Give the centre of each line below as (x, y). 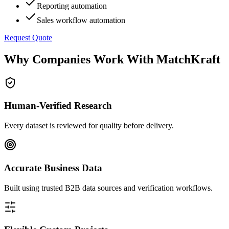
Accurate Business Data (53, 168)
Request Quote (28, 37)
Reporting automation (72, 6)
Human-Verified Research (58, 106)
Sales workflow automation (81, 20)
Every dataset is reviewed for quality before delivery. (89, 126)
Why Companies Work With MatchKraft (112, 59)
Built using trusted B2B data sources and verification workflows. (108, 188)
